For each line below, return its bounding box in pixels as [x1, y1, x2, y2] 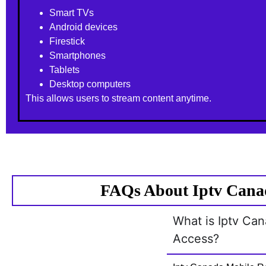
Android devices [49, 21, 118, 32]
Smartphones [49, 50, 106, 61]
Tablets [49, 64, 80, 75]
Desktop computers [49, 78, 131, 89]
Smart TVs [49, 7, 94, 18]
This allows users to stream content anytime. [26, 93, 212, 103]
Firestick [49, 36, 85, 46]
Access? [172, 232, 219, 246]
